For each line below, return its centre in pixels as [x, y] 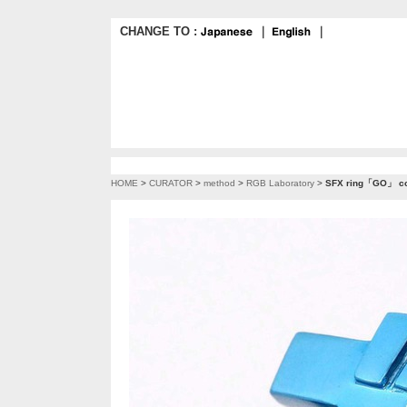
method [219, 183]
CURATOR [171, 183]
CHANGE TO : [160, 31]
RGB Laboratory [280, 183]
